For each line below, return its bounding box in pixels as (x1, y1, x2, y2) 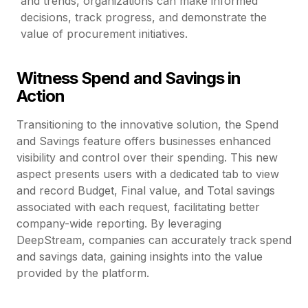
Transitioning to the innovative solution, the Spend (16, 117, 278, 131)
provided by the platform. (16, 265, 149, 280)
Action (16, 85, 65, 106)
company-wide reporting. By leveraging (16, 216, 221, 230)
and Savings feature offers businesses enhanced (16, 133, 271, 148)
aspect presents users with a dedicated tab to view (16, 166, 279, 181)
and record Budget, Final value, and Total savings (16, 183, 275, 197)
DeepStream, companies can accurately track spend (16, 232, 291, 247)
